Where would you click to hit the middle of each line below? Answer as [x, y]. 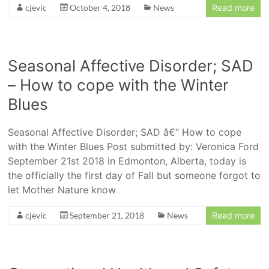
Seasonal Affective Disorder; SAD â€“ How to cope [125, 132]
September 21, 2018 [107, 215]
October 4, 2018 [100, 8]
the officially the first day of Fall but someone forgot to [134, 175]
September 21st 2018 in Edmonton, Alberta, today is [127, 161]
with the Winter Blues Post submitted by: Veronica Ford [134, 147]
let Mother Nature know [62, 190]
